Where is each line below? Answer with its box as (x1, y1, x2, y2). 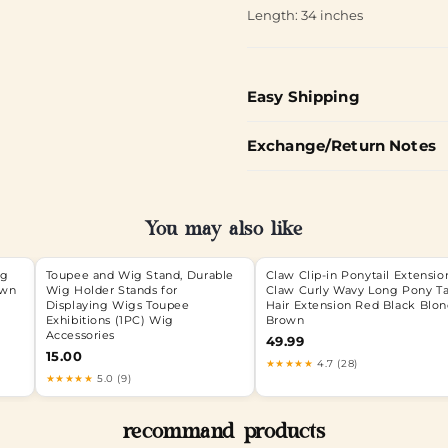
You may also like (145, 219, 303, 244)
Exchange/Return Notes (246, 135, 436, 155)
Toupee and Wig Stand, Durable (45, 268, 234, 282)
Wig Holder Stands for (45, 283, 179, 297)
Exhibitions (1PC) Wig (45, 313, 175, 327)
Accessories (45, 328, 116, 342)
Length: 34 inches (246, 7, 363, 23)
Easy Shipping (246, 86, 360, 106)
